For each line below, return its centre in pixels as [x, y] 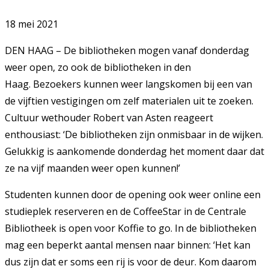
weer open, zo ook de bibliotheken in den [98, 68]
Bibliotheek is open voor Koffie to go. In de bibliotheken [131, 228]
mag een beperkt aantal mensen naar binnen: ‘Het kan [128, 245]
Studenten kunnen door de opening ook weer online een [133, 195]
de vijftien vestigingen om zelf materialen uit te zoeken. [129, 101]
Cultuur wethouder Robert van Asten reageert [109, 118]
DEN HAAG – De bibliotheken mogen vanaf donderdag [127, 51]
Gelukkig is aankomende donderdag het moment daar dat [134, 152]
